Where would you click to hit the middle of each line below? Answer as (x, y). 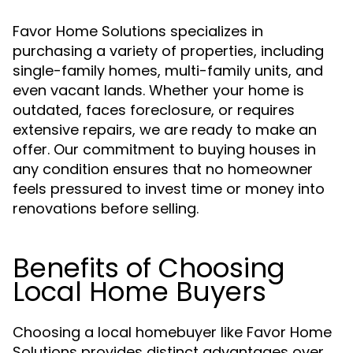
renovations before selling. (106, 208)
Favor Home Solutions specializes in (138, 31)
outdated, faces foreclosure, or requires (154, 110)
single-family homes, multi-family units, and (168, 71)
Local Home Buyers (139, 292)
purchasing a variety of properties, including (168, 51)
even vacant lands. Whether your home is (158, 90)
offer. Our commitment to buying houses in (164, 149)
